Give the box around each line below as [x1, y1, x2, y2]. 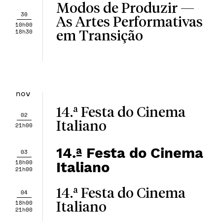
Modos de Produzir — [56, 2, 194, 16]
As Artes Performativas [56, 16, 203, 30]
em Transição [56, 30, 143, 43]
